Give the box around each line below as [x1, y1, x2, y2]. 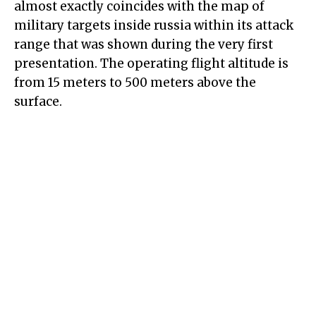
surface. [14, 94, 62, 110]
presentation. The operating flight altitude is [14, 56, 288, 72]
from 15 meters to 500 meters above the [14, 75, 256, 91]
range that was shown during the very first [14, 37, 273, 53]
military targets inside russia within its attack [14, 18, 293, 34]
